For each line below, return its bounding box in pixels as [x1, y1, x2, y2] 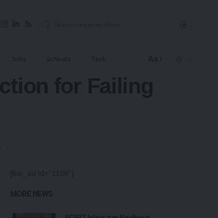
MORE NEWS [10, 189, 53, 199]
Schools [46, 55, 71, 63]
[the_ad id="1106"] [10, 169, 73, 178]
